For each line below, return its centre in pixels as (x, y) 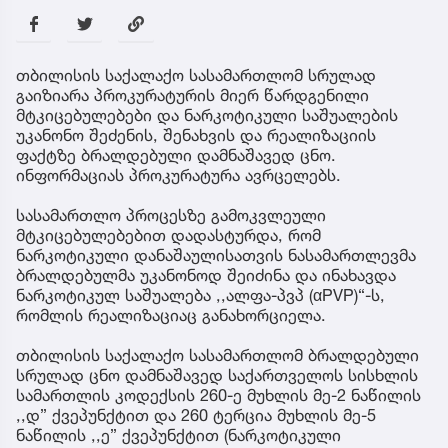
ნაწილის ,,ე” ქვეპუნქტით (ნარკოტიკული (178, 435)
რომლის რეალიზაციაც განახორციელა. (171, 315)
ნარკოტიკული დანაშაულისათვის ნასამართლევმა (216, 255)
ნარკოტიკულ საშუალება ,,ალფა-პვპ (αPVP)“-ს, (200, 295)
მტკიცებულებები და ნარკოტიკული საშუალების (207, 115)
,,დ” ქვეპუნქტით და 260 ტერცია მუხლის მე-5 (196, 415)
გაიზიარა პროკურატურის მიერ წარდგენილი (192, 95)
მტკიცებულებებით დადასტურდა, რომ (168, 235)
